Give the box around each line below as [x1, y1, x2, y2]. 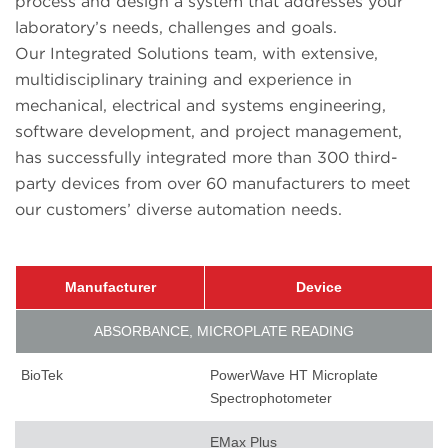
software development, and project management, [15, 122, 402, 142]
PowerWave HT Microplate [210, 367, 378, 384]
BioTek [21, 367, 63, 384]
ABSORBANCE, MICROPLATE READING [94, 323, 354, 340]
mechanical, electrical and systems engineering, [15, 96, 386, 116]
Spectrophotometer [210, 390, 332, 407]
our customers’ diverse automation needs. [15, 200, 342, 220]
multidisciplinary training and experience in [15, 70, 352, 90]
